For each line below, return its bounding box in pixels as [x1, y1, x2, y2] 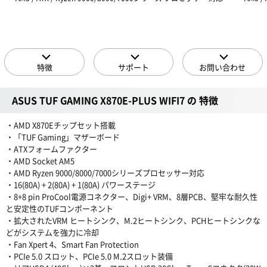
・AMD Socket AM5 [6, 154, 74, 166]
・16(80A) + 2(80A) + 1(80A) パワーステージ [6, 178, 156, 190]
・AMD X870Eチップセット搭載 [6, 119, 116, 131]
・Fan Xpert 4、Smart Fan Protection [6, 238, 139, 250]
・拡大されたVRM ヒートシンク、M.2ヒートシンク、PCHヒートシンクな [6, 214, 260, 226]
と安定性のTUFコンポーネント [6, 202, 113, 214]
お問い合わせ [199, 61, 246, 73]
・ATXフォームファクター [6, 142, 97, 154]
